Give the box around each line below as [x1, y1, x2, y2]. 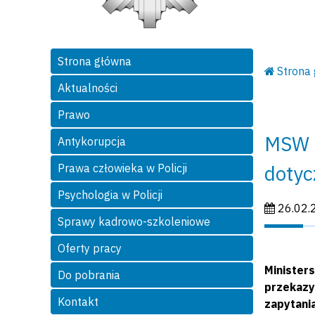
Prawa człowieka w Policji [58, 161, 187, 176]
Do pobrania [58, 268, 120, 283]
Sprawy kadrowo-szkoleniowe [58, 214, 210, 229]
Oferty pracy [58, 241, 122, 256]
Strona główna [58, 54, 131, 69]
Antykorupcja [58, 134, 126, 149]
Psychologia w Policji [58, 188, 162, 202]
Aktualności [58, 81, 117, 96]
